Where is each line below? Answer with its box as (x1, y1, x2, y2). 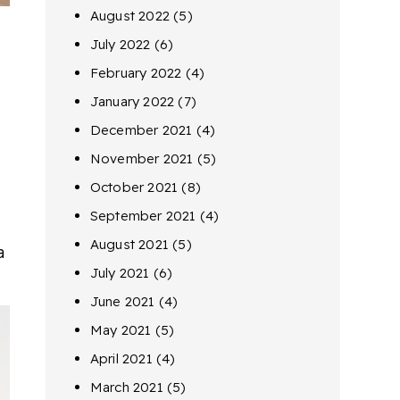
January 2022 (89, 93, 175, 110)
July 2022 (89, 36, 151, 53)
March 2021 (89, 379, 163, 396)
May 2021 (89, 321, 152, 338)
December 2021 (89, 121, 193, 138)
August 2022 (89, 7, 170, 24)
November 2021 (89, 150, 194, 167)
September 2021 (89, 207, 196, 224)
